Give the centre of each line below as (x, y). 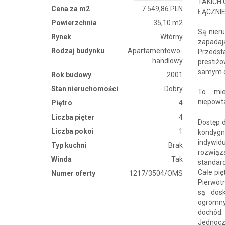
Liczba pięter (73, 117)
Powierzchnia (74, 22)
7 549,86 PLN (162, 8)
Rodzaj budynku (78, 50)
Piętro (62, 103)
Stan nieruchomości (85, 89)
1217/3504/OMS (156, 173)
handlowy (168, 61)
